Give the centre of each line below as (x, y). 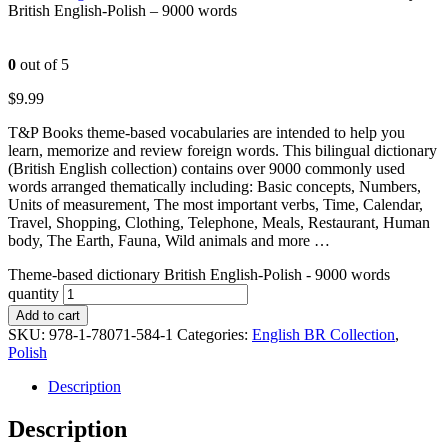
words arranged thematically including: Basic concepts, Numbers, (214, 186)
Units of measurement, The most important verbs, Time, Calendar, (215, 204)
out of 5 (42, 64)
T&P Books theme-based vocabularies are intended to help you (206, 132)
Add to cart (48, 315)
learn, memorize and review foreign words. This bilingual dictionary (222, 150)
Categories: (214, 334)
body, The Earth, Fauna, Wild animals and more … (169, 240)
